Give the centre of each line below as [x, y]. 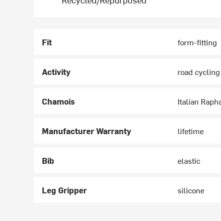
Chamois [59, 101]
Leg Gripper [65, 190]
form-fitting [198, 42]
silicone [191, 190]
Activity [56, 72]
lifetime [191, 131]
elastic [189, 161]
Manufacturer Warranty [87, 131]
